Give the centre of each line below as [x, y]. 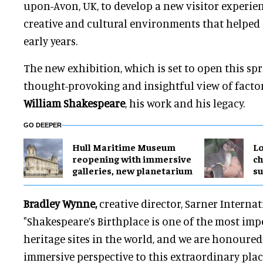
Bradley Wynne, [60, 204]
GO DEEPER [43, 125]
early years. [50, 41]
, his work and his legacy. [185, 103]
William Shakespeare [74, 103]
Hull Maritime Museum [124, 146]
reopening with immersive [132, 158]
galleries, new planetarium [132, 170]
